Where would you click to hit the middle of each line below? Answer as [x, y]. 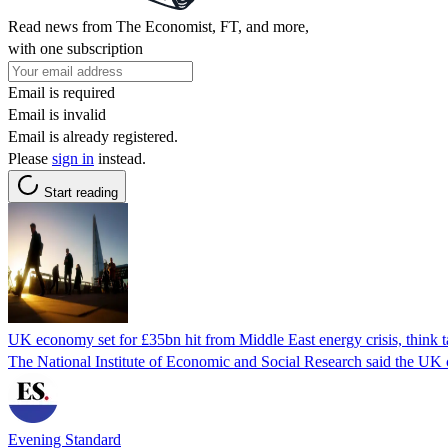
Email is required [61, 92]
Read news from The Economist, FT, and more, [158, 26]
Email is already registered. [93, 136]
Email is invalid [57, 114]
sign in [73, 158]
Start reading [81, 192]
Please [30, 158]
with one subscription [75, 48]
